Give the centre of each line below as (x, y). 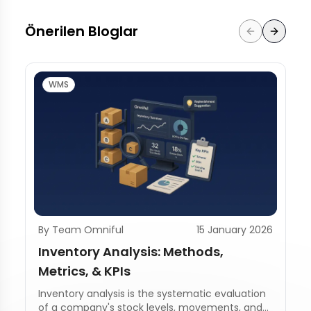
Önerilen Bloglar (82, 31)
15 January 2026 (235, 229)
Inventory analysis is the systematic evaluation (152, 293)
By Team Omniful (81, 229)
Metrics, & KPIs (84, 271)
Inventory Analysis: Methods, (131, 251)
